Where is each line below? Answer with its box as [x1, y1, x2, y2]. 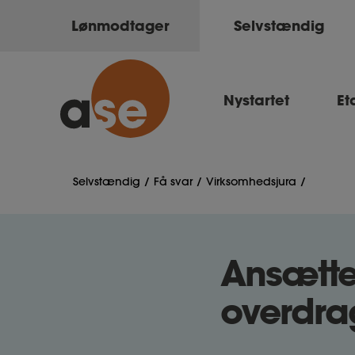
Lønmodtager [71, 16, 170, 35]
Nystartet [223, 90, 289, 109]
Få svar [154, 174, 193, 189]
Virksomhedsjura [206, 174, 296, 189]
